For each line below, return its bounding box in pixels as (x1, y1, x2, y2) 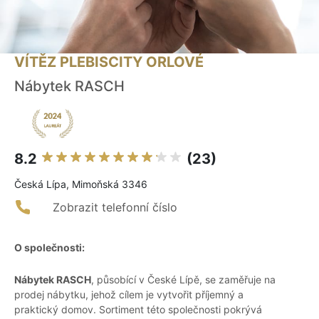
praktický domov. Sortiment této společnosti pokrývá (14, 303, 262, 316)
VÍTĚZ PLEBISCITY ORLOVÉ (14, 53, 204, 71)
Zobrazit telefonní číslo (53, 200, 177, 215)
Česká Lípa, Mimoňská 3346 (14, 178, 147, 191)
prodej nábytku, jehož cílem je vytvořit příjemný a (14, 288, 244, 301)
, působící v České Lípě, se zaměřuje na (91, 273, 276, 286)
